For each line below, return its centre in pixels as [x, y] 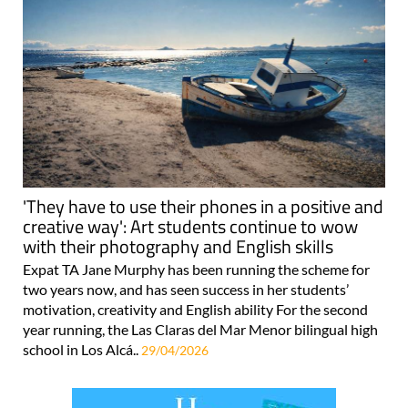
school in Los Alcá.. [82, 350]
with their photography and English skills [178, 247]
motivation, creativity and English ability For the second [195, 310]
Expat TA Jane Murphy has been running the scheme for [196, 270]
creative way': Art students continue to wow [190, 227]
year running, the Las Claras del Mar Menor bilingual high [200, 330]
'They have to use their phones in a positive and [203, 207]
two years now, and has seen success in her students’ [186, 290]
